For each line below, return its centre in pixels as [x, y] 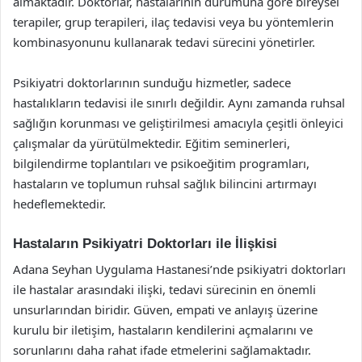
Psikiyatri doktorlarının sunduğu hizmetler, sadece [152, 82]
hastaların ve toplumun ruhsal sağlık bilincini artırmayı [165, 183]
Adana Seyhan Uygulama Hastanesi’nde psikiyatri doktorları [179, 269]
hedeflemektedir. [59, 203]
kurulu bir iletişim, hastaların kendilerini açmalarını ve [163, 330]
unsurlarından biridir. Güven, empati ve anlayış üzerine [165, 309]
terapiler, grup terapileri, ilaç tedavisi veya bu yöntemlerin [173, 21]
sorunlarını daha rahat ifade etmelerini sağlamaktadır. [162, 350]
